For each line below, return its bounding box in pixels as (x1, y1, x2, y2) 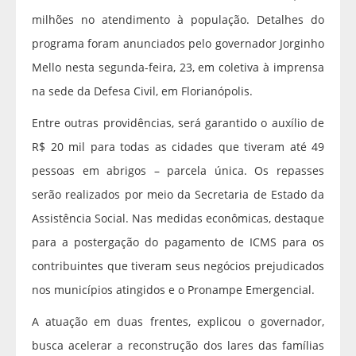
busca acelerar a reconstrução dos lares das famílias (32, 338, 324, 354)
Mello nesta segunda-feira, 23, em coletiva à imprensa (32, 60, 324, 75)
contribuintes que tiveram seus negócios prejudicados (32, 258, 324, 274)
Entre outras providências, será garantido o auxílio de (32, 115, 324, 131)
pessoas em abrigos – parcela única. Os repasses (32, 163, 324, 179)
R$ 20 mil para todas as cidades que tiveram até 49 (32, 139, 324, 155)
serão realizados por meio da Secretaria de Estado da (32, 187, 324, 203)
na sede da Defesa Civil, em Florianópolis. (32, 83, 253, 99)
